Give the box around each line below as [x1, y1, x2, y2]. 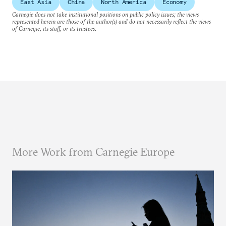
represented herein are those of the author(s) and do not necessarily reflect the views [12, 17, 211, 25]
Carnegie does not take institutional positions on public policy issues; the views [12, 10, 199, 18]
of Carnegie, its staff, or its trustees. [12, 24, 96, 32]
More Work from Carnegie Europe [12, 144, 175, 159]
